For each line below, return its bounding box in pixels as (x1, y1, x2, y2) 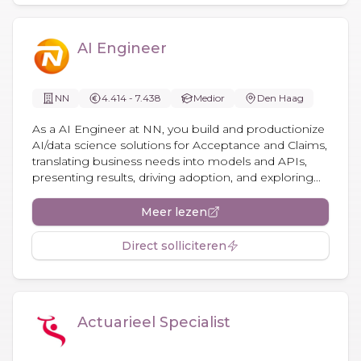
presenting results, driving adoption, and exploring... (32, 169, 321, 185)
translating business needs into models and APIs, (32, 153, 307, 168)
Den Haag (257, 91, 304, 104)
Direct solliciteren (122, 238, 226, 253)
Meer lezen (141, 204, 207, 219)
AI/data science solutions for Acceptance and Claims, (32, 137, 327, 152)
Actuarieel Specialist (77, 313, 230, 331)
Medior (193, 91, 225, 104)
